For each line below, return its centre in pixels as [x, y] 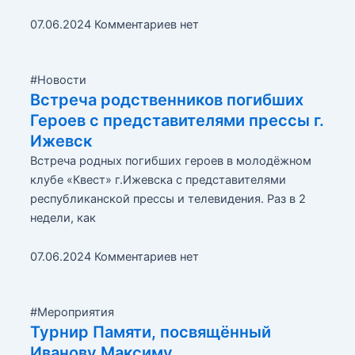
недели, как [63, 218]
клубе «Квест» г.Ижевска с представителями [158, 179]
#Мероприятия [72, 313]
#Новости [58, 80]
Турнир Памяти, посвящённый [150, 332]
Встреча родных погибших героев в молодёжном [170, 160]
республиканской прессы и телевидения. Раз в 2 [168, 198]
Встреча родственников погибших [166, 99]
